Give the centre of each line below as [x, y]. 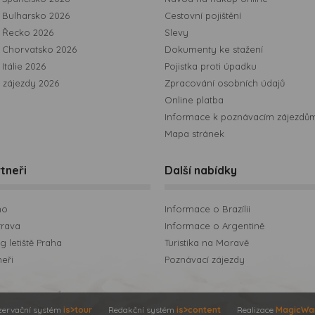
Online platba [194, 100]
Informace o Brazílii [207, 209]
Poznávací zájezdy [205, 260]
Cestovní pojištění [203, 16]
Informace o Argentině [214, 226]
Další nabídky [201, 171]
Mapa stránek [194, 134]
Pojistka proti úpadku [211, 66]
